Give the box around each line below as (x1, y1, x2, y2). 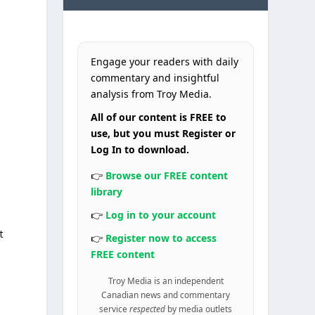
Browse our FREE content (105, 168, 229, 182)
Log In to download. (91, 142, 190, 156)
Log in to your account (105, 207, 217, 221)
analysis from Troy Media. (91, 86, 212, 101)
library (91, 184, 123, 198)
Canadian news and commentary (101, 288, 231, 300)
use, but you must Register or (91, 126, 236, 140)
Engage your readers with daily (91, 54, 239, 68)
